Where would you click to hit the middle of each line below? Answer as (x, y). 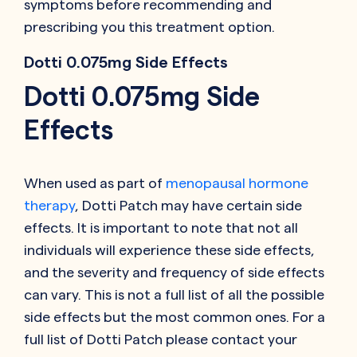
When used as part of (95, 182)
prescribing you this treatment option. (149, 26)
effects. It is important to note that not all (161, 227)
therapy (49, 205)
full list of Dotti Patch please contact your (161, 339)
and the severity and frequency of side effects (174, 272)
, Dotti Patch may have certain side (188, 205)
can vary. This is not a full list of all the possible (174, 294)
